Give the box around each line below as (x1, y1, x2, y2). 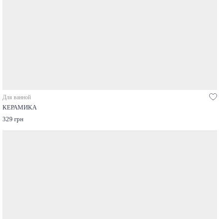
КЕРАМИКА (2, 104, 37, 111)
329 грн (2, 116, 23, 123)
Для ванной (2, 94, 31, 101)
